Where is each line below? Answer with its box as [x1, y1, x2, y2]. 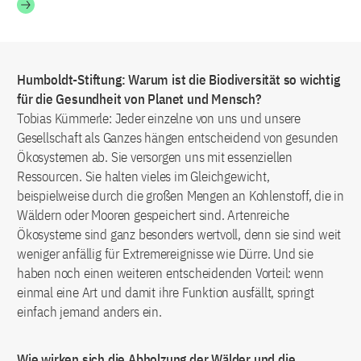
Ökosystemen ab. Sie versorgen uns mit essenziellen [17, 147, 293, 166]
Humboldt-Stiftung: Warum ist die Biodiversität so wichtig [17, 70, 340, 89]
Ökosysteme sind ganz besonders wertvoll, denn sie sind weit [17, 225, 342, 243]
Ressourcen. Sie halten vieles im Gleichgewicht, [17, 167, 270, 185]
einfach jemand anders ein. [17, 302, 162, 321]
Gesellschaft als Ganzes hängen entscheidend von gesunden [17, 128, 338, 147]
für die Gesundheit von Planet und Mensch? [17, 89, 261, 108]
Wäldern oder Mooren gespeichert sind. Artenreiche [17, 205, 290, 224]
